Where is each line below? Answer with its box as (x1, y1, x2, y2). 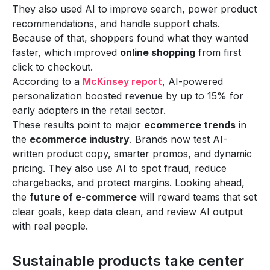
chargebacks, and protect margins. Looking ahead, (12, 176, 245, 189)
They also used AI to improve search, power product (12, 2, 257, 15)
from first (195, 46, 241, 58)
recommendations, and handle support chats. (12, 17, 220, 30)
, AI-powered (162, 75, 223, 87)
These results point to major (12, 118, 144, 131)
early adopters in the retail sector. (12, 104, 166, 116)
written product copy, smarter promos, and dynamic (12, 147, 252, 160)
